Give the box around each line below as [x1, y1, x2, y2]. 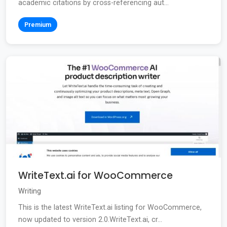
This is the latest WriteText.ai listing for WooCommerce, [18, 203, 202, 212]
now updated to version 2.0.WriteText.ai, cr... [18, 215, 162, 224]
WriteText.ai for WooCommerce [18, 169, 173, 183]
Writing [18, 187, 41, 196]
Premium [24, 21, 51, 29]
